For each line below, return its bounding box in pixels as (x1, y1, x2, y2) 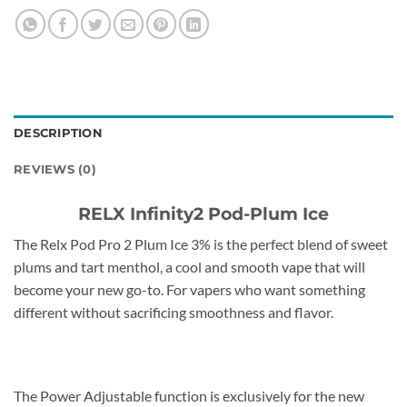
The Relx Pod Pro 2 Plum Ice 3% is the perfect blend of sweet (14, 235, 388, 253)
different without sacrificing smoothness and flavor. (14, 303, 333, 322)
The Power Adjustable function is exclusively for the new (14, 386, 364, 404)
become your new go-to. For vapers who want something (14, 281, 365, 299)
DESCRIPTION (14, 125, 103, 140)
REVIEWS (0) (14, 162, 96, 176)
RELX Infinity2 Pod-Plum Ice (78, 202, 329, 224)
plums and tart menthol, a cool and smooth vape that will (14, 258, 365, 276)
